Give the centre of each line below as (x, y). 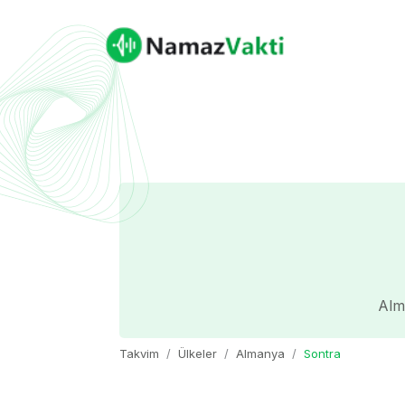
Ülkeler (198, 354)
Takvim (139, 354)
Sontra (322, 354)
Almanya (260, 354)
